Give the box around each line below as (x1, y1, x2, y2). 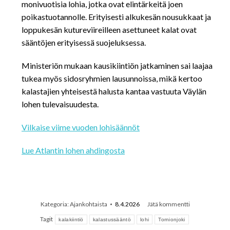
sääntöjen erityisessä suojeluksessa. (22, 37, 146, 47)
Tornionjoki (158, 216, 185, 222)
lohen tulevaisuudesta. (22, 99, 99, 109)
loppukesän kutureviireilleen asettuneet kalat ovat (22, 24, 197, 34)
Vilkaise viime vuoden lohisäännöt (22, 122, 140, 132)
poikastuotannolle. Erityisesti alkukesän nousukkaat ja (22, 11, 211, 22)
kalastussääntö (92, 216, 131, 222)
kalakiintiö (59, 216, 84, 222)
